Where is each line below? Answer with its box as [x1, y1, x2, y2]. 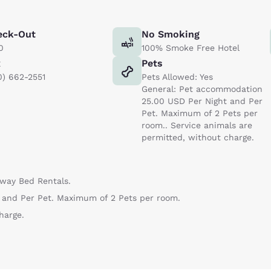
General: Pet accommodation [142, 83, 263, 94]
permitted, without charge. [142, 132, 254, 142]
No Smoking [142, 28, 200, 40]
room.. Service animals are [142, 120, 252, 130]
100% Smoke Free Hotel [142, 42, 240, 53]
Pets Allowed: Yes [142, 71, 213, 82]
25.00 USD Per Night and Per [142, 96, 263, 106]
